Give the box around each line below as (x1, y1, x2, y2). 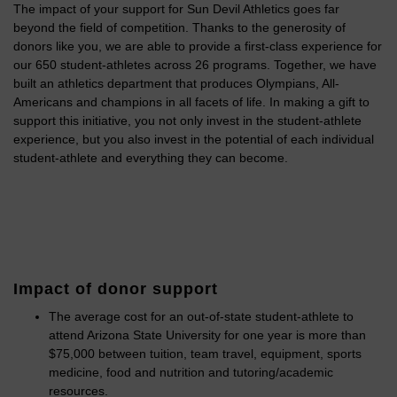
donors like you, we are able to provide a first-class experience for (13, 39, 382, 54)
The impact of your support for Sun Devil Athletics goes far (13, 2, 339, 17)
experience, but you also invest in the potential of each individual (13, 132, 374, 147)
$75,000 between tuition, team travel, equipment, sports (49, 346, 362, 362)
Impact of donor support (13, 280, 218, 299)
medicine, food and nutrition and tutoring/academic (49, 365, 333, 380)
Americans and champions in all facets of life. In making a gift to (13, 95, 370, 110)
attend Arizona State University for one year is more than (49, 328, 366, 343)
